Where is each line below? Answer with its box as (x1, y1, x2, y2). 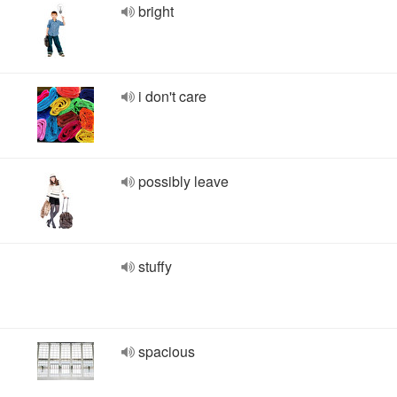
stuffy (138, 256, 172, 276)
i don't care (138, 86, 206, 106)
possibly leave (138, 171, 229, 191)
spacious (138, 341, 195, 362)
